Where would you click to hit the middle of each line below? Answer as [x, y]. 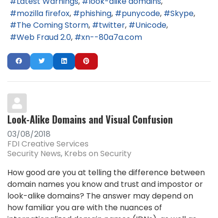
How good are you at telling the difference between [106, 173]
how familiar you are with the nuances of [85, 208]
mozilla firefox [43, 13]
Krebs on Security [98, 154]
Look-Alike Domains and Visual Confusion [90, 119]
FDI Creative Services [48, 144]
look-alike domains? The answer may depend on [100, 196]
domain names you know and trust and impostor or [105, 184]
